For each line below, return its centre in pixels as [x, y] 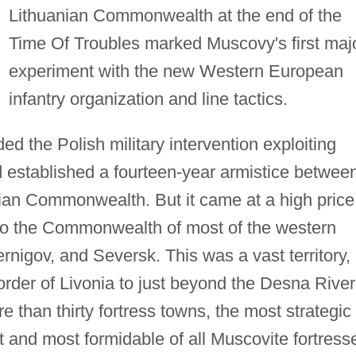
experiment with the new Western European [176, 71]
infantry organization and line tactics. [148, 99]
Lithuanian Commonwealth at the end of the [175, 15]
